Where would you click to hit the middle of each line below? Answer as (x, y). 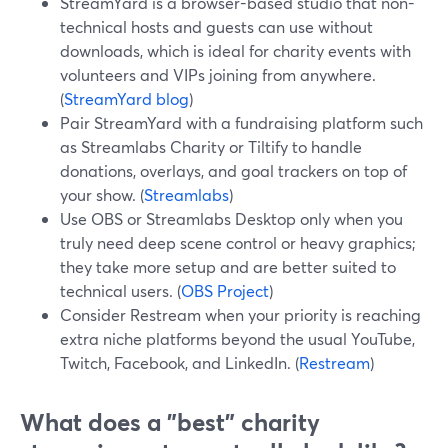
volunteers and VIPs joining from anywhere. (218, 74)
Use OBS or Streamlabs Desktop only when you (231, 218)
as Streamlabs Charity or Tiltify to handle (211, 146)
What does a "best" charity (170, 422)
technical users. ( (120, 290)
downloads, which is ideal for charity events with (235, 50)
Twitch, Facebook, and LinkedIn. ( (179, 362)
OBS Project (225, 290)
